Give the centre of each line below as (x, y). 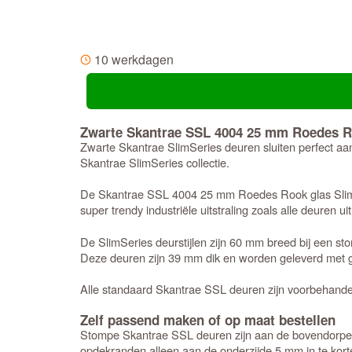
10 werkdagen (134, 59)
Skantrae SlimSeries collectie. (155, 162)
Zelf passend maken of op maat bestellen (208, 320)
